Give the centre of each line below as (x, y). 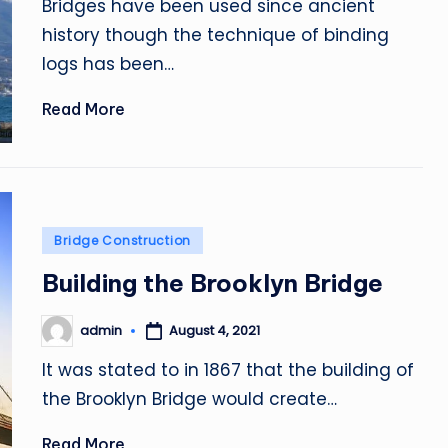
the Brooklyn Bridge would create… (190, 398)
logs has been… (108, 64)
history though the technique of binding (216, 35)
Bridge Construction (123, 240)
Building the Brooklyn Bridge (213, 282)
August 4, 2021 (215, 330)
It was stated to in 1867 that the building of (228, 369)
